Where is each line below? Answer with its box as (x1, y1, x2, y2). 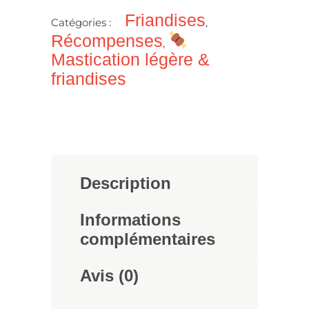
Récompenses (51, 30, 163, 50)
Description (80, 174, 171, 193)
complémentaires (80, 230, 215, 249)
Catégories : (51, 15, 114, 29)
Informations (80, 210, 181, 230)
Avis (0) (80, 266, 139, 286)
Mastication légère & (51, 50, 210, 70)
